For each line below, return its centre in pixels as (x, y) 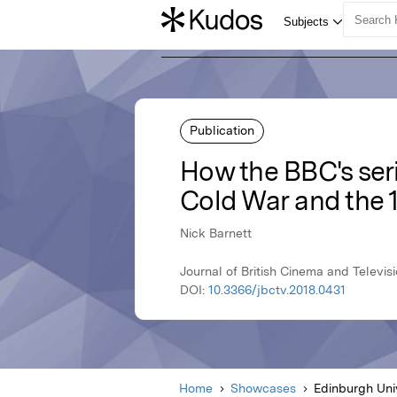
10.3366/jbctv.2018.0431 (277, 290)
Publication (222, 130)
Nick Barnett (216, 234)
